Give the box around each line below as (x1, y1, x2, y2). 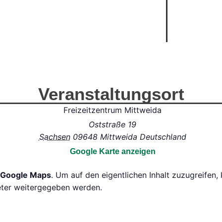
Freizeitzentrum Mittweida (63, 105, 162, 115)
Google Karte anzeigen (69, 147, 156, 156)
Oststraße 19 (89, 119, 136, 129)
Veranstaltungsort (38, 84, 184, 104)
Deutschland (139, 131, 186, 142)
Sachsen (39, 131, 70, 142)
